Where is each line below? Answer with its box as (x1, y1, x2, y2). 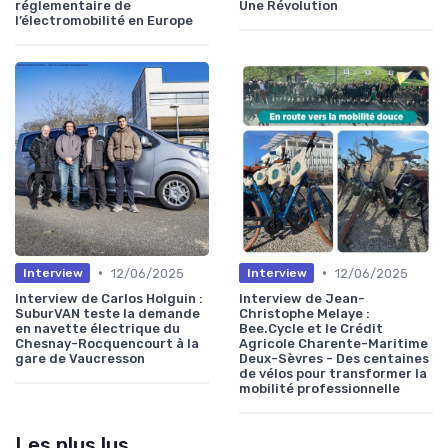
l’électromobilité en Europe (15, 12, 193, 28)
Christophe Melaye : (239, 305, 370, 321)
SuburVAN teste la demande (15, 305, 200, 321)
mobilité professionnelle (239, 380, 400, 396)
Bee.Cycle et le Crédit (239, 320, 383, 336)
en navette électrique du (15, 320, 180, 336)
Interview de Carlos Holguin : (15, 290, 203, 306)
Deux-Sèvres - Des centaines (239, 350, 429, 366)
